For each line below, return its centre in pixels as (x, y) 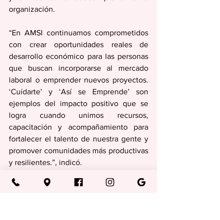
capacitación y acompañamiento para (79, 127)
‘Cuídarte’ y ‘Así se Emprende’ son (79, 92)
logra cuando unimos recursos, (79, 115)
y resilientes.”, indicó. (46, 162)
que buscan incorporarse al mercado (79, 68)
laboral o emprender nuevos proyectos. (79, 80)
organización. (32, 9)
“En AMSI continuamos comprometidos (79, 33)
